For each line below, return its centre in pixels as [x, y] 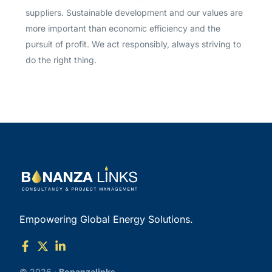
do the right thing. [61, 59]
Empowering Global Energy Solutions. [107, 219]
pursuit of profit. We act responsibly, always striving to [134, 44]
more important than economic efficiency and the [123, 28]
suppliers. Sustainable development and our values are [134, 12]
